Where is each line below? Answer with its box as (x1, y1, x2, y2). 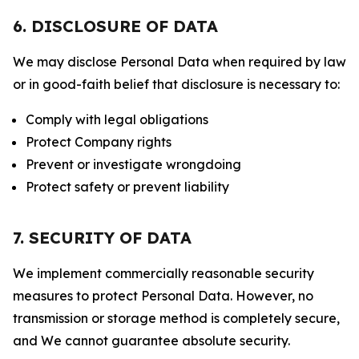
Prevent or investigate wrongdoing (26, 156, 241, 172)
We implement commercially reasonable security (13, 265, 314, 281)
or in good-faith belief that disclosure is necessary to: (13, 76, 340, 92)
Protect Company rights (26, 134, 171, 150)
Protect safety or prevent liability (26, 179, 229, 195)
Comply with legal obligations (26, 111, 208, 127)
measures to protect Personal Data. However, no (13, 288, 313, 304)
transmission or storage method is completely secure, (13, 310, 340, 326)
